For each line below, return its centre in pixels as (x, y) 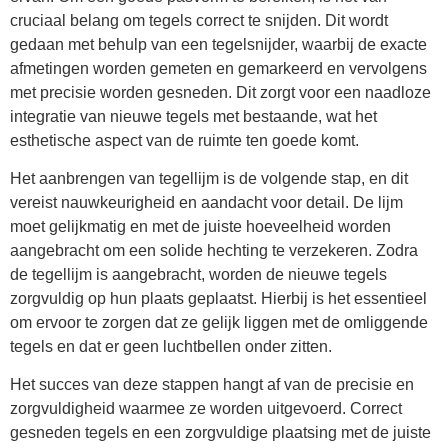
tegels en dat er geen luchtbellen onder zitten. (171, 347)
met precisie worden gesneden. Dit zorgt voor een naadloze (220, 92)
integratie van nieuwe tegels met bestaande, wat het (193, 116)
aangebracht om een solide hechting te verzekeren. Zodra (214, 251)
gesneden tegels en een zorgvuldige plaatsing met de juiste (220, 433)
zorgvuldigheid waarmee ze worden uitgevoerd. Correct (206, 409)
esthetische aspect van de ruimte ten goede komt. (184, 140)
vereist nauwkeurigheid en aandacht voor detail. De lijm (206, 203)
